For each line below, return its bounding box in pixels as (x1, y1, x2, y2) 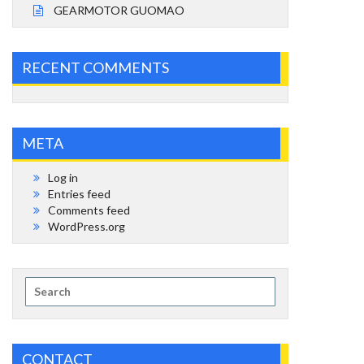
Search (24, 276, 61, 291)
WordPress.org (48, 219, 125, 233)
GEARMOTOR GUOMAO (54, 2, 184, 17)
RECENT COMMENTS (22, 58, 169, 76)
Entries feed (48, 186, 110, 201)
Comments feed (48, 202, 130, 217)
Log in (48, 170, 78, 184)
